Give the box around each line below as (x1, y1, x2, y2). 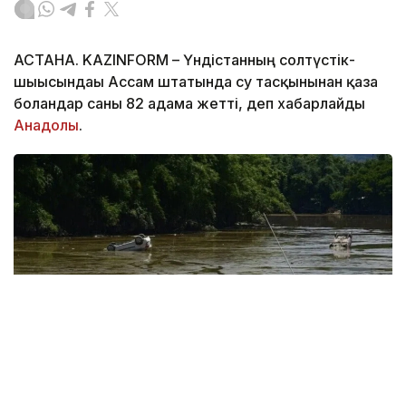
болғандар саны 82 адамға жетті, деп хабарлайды (14, 93, 365, 112)
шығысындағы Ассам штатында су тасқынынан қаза (14, 72, 378, 91)
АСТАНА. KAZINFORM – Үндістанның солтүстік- (14, 50, 355, 69)
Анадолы (14, 115, 79, 134)
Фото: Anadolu (41, 390, 121, 404)
